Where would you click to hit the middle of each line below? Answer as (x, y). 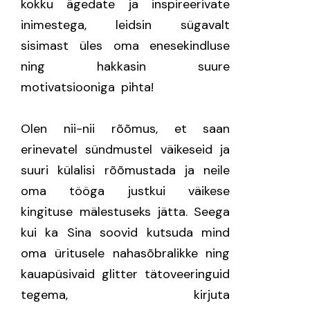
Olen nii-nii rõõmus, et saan (126, 129)
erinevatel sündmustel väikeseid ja (126, 149)
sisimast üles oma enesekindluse (126, 46)
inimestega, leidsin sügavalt (126, 25)
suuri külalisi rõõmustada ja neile (126, 170)
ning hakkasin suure (126, 66)
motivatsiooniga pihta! (90, 87)
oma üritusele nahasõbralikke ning (126, 253)
